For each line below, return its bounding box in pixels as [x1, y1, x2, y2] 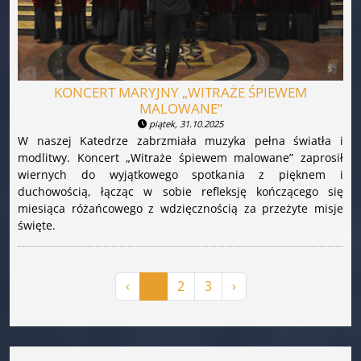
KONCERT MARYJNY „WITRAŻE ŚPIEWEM [54, 82, 307, 102]
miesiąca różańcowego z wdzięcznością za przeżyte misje [18, 200, 343, 216]
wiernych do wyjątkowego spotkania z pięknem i [18, 166, 343, 182]
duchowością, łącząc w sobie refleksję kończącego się [18, 183, 343, 199]
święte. [18, 217, 56, 233]
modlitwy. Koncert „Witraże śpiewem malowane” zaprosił [18, 149, 343, 165]
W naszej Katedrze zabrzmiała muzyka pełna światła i [18, 132, 343, 148]
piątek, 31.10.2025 [147, 117, 223, 130]
